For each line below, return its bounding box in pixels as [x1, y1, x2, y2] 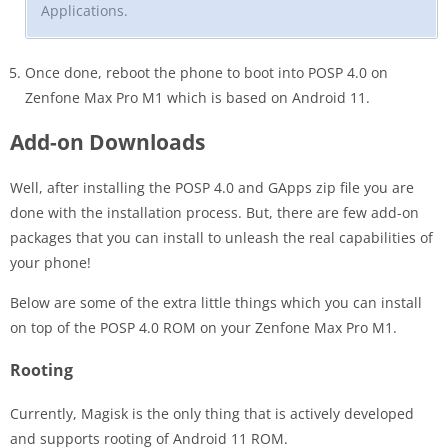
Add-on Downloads [10, 127, 205, 156]
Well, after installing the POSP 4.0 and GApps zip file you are [10, 177, 414, 197]
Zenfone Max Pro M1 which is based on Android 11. [25, 87, 370, 107]
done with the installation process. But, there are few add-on [10, 202, 419, 222]
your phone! [10, 252, 91, 272]
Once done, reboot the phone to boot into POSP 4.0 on [25, 62, 388, 82]
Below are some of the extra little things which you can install [10, 292, 422, 312]
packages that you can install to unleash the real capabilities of [10, 227, 433, 247]
